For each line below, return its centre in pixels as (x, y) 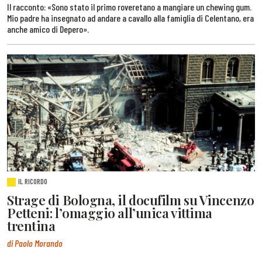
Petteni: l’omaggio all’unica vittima (110, 213)
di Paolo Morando (35, 243)
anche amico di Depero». (48, 29)
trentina (31, 226)
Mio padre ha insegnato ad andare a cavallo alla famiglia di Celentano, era (130, 18)
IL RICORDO (33, 181)
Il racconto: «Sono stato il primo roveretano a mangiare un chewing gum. (129, 7)
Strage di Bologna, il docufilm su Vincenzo (131, 200)
